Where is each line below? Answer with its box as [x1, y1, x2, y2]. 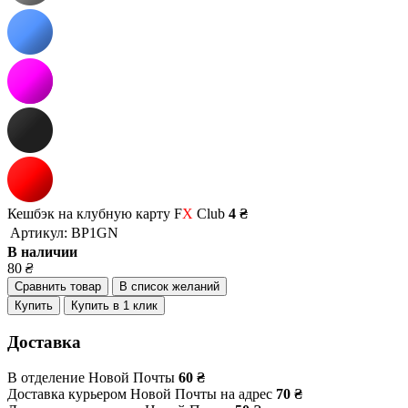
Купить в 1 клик [71, 299, 158, 313]
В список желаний [119, 280, 219, 294]
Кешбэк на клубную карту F [7, 206, 182, 222]
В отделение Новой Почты [7, 369, 175, 385]
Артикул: [10, 225, 67, 241]
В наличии [7, 244, 77, 260]
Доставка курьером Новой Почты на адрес [7, 385, 272, 402]
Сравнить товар [15, 280, 101, 294]
